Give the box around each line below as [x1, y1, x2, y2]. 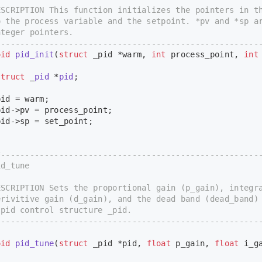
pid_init [15, 50, 54, 60]
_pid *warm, [88, 50, 151, 60]
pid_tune [15, 239, 54, 249]
